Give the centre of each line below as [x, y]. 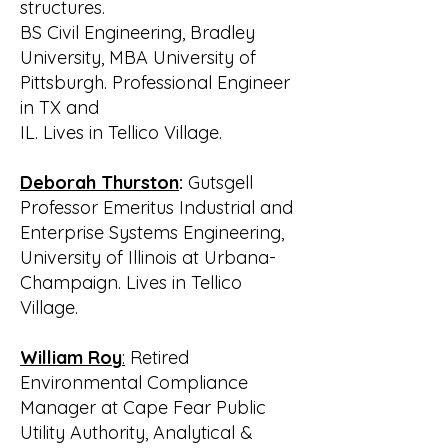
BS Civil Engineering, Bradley [137, 32]
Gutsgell [218, 182]
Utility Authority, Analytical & [136, 432]
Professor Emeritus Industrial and [156, 207]
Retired [157, 357]
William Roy [71, 357]
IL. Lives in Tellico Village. [121, 132]
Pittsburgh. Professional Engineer [155, 82]
